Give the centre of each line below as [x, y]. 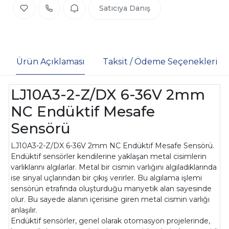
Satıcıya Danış [124, 8]
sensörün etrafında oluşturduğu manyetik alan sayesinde [111, 189]
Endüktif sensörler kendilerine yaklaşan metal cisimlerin [109, 157]
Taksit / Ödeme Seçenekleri [160, 61]
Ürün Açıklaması [50, 61]
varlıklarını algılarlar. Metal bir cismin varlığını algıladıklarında [114, 167]
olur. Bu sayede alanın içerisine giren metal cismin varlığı [110, 200]
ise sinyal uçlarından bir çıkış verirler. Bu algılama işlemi [107, 178]
